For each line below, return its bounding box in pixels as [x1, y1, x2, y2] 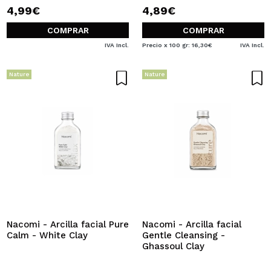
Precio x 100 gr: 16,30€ [142, 42, 212, 48]
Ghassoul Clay [142, 241, 204, 252]
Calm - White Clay [7, 230, 88, 241]
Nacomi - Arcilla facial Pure [7, 219, 129, 230]
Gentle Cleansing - [142, 230, 225, 241]
